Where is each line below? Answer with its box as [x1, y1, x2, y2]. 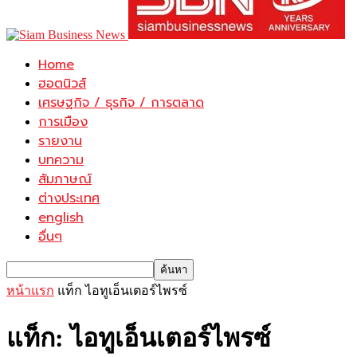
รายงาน [38, 131, 82, 151]
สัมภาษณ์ [38, 170, 92, 189]
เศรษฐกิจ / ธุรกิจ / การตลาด [38, 93, 204, 112]
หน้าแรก [6, 284, 54, 297]
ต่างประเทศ [38, 189, 100, 208]
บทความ [38, 151, 84, 170]
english [38, 208, 84, 227]
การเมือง [38, 112, 88, 131]
